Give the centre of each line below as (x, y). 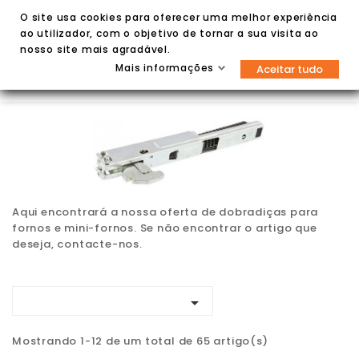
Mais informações (165, 68)
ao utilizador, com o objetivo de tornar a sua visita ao (169, 33)
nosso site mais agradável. (95, 49)
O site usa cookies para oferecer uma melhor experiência (179, 17)
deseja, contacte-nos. (77, 244)
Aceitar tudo (290, 69)
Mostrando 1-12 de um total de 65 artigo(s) (140, 341)
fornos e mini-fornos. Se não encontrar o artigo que (165, 228)
